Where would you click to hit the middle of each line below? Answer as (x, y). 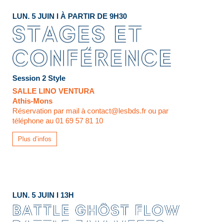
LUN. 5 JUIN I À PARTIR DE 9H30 (70, 16)
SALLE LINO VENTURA (54, 91)
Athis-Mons (32, 101)
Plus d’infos (35, 139)
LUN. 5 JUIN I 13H (43, 195)
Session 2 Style (39, 78)
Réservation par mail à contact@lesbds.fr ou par (90, 111)
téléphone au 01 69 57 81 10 (58, 120)
